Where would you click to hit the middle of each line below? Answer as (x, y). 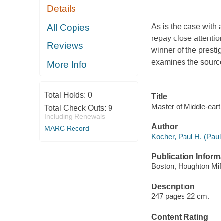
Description (173, 186)
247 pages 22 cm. (180, 196)
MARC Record (67, 129)
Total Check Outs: (76, 108)
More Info (67, 64)
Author (164, 127)
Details (62, 9)
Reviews (65, 46)
